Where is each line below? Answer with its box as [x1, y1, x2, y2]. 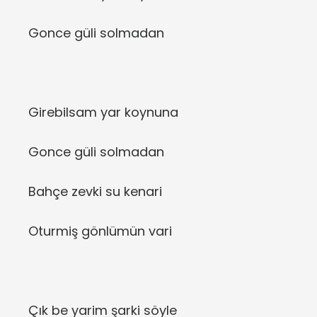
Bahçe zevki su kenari [28, 183, 162, 201]
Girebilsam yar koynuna [28, 103, 178, 122]
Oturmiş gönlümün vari [28, 222, 172, 241]
